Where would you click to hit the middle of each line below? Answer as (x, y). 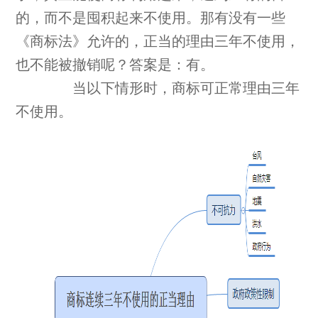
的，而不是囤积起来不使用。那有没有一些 (151, 18)
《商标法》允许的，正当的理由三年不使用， (158, 42)
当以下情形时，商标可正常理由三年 (171, 89)
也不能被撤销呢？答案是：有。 (115, 65)
